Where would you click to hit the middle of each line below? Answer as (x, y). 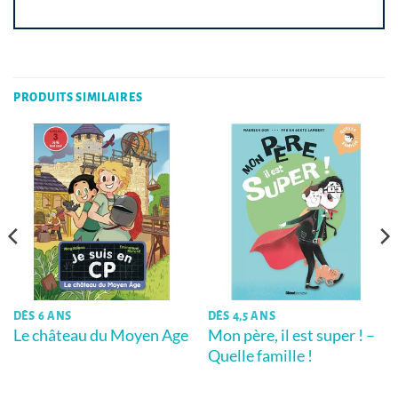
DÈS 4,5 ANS (242, 317)
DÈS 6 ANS (43, 317)
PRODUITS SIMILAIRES (78, 97)
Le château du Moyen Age (100, 335)
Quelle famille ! (260, 356)
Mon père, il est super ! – (291, 335)
